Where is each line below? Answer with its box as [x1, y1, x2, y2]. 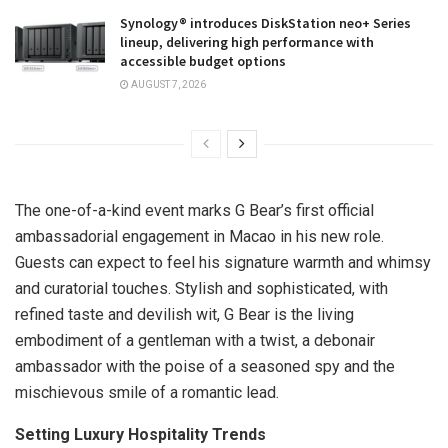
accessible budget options [120, 51, 286, 70]
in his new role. [276, 226, 384, 246]
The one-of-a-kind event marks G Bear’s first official [15, 200, 374, 220]
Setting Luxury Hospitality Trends [15, 424, 266, 444]
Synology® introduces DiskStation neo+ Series [120, 13, 411, 32]
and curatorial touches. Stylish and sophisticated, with [15, 278, 388, 298]
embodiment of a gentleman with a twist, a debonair [15, 330, 375, 350]
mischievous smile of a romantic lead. [15, 382, 279, 402]
